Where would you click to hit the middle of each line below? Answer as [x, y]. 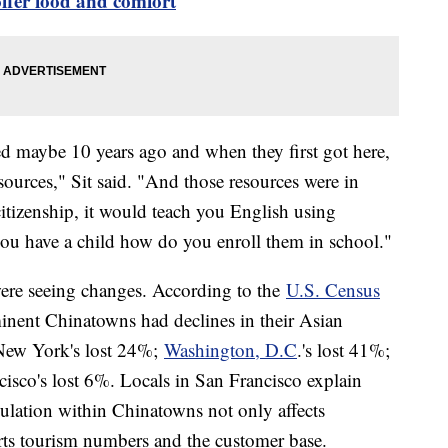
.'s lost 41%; [343, 349]
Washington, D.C [230, 349]
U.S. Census [333, 289]
